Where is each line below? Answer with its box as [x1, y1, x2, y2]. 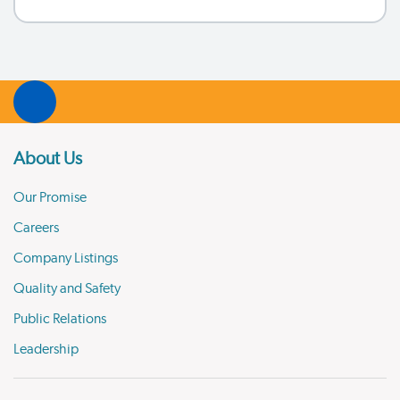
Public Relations [13, 311, 106, 326]
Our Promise [13, 189, 87, 204]
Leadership [13, 341, 79, 356]
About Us [13, 149, 82, 168]
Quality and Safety [13, 280, 121, 296]
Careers [13, 220, 59, 235]
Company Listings [13, 250, 118, 265]
